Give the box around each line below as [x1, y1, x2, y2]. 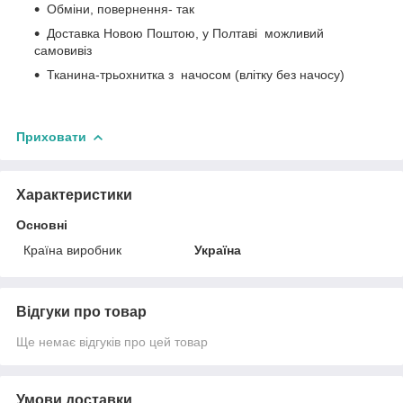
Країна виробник [23, 242, 121, 257]
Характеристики [16, 186, 132, 202]
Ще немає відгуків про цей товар [16, 334, 208, 349]
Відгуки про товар [16, 303, 147, 319]
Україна [194, 242, 242, 257]
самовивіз [34, 42, 92, 58]
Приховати [16, 129, 86, 144]
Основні [16, 217, 67, 232]
